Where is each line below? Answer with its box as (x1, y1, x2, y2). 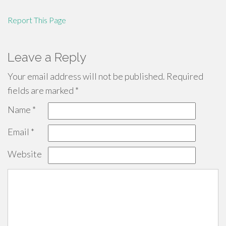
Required (165, 71, 203, 82)
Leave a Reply (8, 50, 86, 65)
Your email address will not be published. (8, 71, 165, 82)
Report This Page (8, 15, 66, 25)
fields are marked (8, 85, 75, 96)
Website (8, 148, 42, 159)
